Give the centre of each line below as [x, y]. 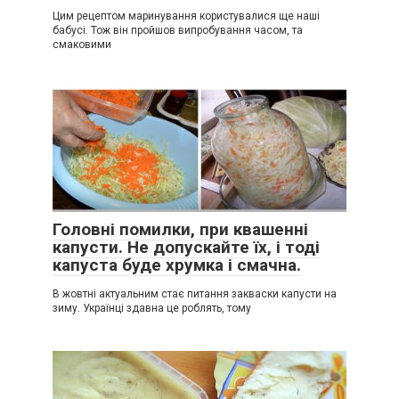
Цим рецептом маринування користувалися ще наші [186, 16]
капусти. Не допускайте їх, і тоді [186, 247]
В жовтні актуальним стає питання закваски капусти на [195, 293]
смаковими [82, 44]
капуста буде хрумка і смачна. [177, 265]
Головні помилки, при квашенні [180, 229]
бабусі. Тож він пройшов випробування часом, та [178, 30]
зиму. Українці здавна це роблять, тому [152, 308]
